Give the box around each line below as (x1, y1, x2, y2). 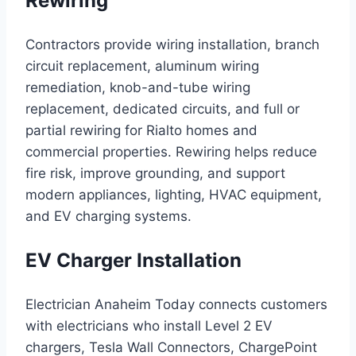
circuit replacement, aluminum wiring (25, 58, 259, 75)
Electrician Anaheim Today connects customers (25, 296, 327, 313)
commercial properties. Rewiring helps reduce (25, 144, 317, 161)
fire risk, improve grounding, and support (25, 165, 285, 182)
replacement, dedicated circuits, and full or (25, 101, 300, 118)
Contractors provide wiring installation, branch (25, 37, 319, 53)
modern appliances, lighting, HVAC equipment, (25, 187, 322, 203)
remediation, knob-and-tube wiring (25, 79, 250, 96)
